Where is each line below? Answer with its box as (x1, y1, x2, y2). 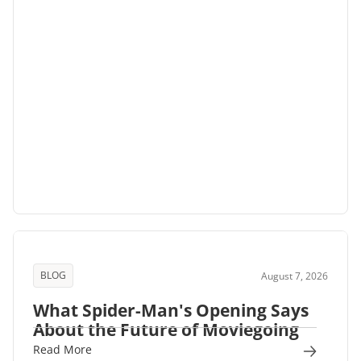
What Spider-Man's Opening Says (33, 299, 309, 322)
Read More (33, 342, 92, 358)
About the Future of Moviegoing (33, 318, 299, 342)
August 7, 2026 (261, 268, 328, 283)
